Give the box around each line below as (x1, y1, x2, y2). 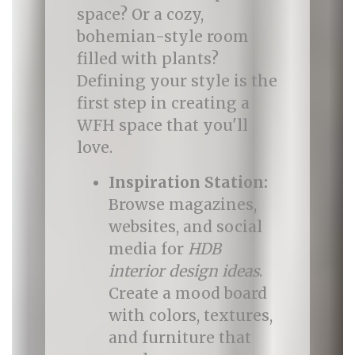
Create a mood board (108, 284, 267, 303)
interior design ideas (108, 261, 259, 281)
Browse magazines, (108, 195, 257, 214)
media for (108, 239, 188, 258)
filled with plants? (76, 49, 219, 68)
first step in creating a (76, 94, 250, 113)
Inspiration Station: (108, 173, 268, 192)
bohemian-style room (76, 27, 249, 46)
